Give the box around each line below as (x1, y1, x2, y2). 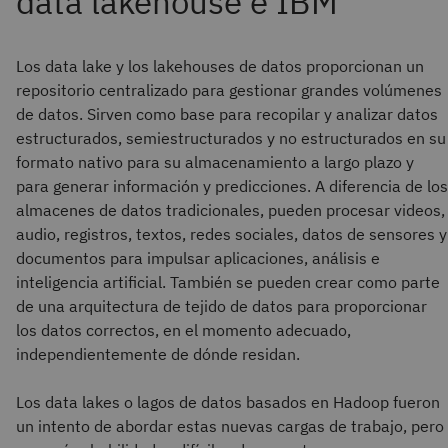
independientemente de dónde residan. (16, 344, 300, 364)
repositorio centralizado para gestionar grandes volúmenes (16, 80, 442, 100)
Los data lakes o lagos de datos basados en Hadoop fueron (16, 392, 440, 412)
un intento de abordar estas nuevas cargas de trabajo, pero (16, 416, 444, 436)
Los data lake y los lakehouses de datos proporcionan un (16, 56, 424, 76)
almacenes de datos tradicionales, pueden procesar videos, (16, 200, 445, 220)
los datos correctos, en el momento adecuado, (16, 320, 351, 340)
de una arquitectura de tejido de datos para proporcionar (16, 296, 427, 316)
